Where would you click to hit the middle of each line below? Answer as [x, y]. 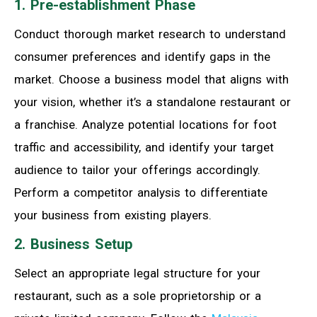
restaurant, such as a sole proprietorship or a [138, 295]
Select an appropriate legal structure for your [137, 273]
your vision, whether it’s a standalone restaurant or [152, 102]
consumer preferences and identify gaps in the [142, 56]
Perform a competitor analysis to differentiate [141, 192]
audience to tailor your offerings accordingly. [137, 169]
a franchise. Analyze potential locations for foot [145, 124]
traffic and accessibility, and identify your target [144, 147]
